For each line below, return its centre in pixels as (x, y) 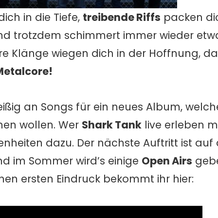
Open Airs (167, 161)
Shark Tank (112, 125)
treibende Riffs (122, 17)
